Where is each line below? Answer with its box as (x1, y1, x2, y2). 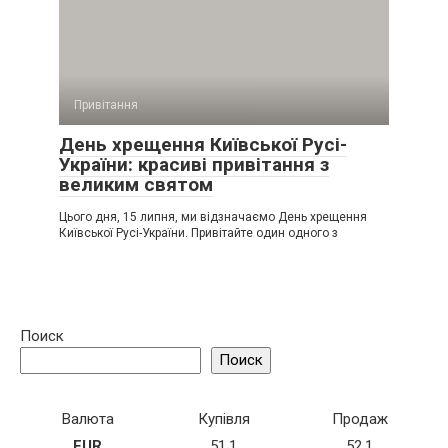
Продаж (331, 410, 388, 429)
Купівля (197, 410, 250, 429)
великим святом (59, 173, 213, 197)
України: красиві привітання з (59, 153, 329, 177)
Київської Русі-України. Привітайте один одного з (59, 226, 338, 241)
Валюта (61, 410, 114, 429)
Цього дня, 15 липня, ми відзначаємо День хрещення (59, 210, 367, 225)
